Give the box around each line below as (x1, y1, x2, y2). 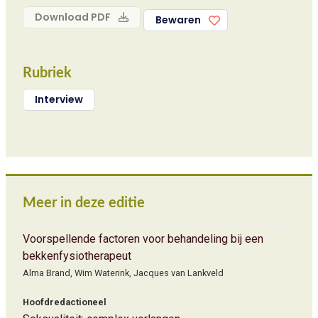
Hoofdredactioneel (23, 297, 106, 307)
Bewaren (155, 13, 201, 27)
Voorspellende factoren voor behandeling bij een (23, 232, 263, 246)
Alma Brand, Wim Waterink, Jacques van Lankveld (23, 268, 224, 278)
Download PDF (35, 10, 113, 24)
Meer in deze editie (23, 196, 145, 210)
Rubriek (23, 66, 72, 80)
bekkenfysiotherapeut (23, 249, 131, 263)
